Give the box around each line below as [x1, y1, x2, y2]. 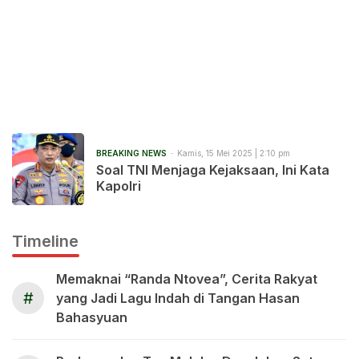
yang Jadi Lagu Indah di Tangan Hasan [56, 290, 300, 306]
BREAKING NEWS [96, 147, 167, 158]
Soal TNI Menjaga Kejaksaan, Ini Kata [96, 161, 329, 178]
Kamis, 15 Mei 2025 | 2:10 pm [177, 147, 290, 158]
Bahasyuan [56, 309, 127, 325]
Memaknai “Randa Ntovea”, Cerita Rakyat [56, 271, 317, 287]
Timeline [12, 232, 79, 251]
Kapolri [96, 177, 141, 194]
